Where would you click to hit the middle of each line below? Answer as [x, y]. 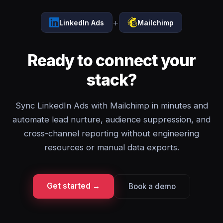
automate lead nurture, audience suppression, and [111, 119]
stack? [111, 80]
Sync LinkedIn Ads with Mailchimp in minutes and [111, 106]
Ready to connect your [111, 60]
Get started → [73, 186]
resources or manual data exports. [111, 147]
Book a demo [152, 186]
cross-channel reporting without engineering [111, 133]
